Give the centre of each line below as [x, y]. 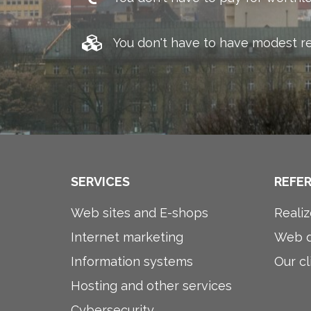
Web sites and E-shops [140, 213]
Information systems [132, 261]
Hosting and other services [151, 286]
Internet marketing [127, 237]
